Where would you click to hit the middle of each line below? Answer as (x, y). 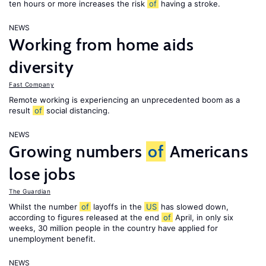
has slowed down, (194, 207)
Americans (207, 151)
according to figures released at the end (85, 217)
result (21, 110)
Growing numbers (78, 151)
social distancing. (77, 110)
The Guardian (30, 191)
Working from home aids (102, 45)
